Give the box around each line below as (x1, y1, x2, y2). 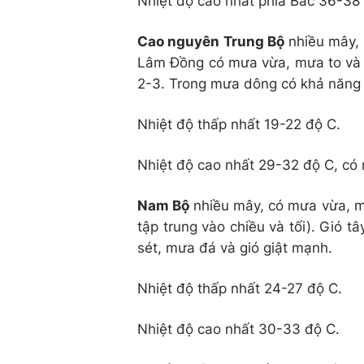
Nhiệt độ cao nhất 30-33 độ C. (137, 320, 340, 337)
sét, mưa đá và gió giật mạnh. (137, 239, 332, 256)
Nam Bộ (137, 197, 193, 214)
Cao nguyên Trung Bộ (137, 32, 288, 50)
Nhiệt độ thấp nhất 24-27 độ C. (137, 279, 342, 297)
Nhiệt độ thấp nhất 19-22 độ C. (137, 115, 340, 132)
